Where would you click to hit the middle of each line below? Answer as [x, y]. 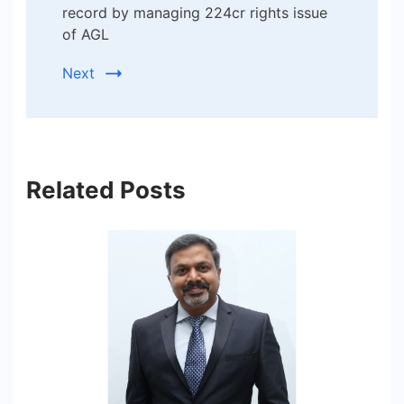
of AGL [86, 34]
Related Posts [106, 189]
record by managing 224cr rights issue [195, 12]
